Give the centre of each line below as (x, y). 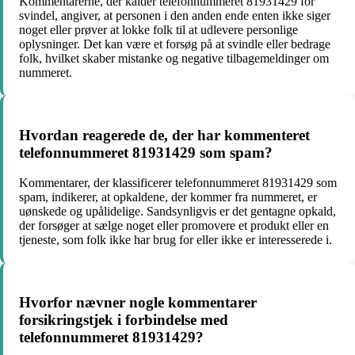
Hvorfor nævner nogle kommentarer (138, 303)
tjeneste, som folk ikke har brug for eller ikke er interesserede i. (176, 240)
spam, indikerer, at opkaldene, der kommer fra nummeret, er (168, 197)
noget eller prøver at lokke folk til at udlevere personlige (158, 30)
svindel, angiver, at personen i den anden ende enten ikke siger (175, 16)
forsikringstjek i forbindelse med (124, 320)
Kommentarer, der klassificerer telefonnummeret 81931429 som (178, 183)
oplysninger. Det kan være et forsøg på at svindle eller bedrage (175, 44)
